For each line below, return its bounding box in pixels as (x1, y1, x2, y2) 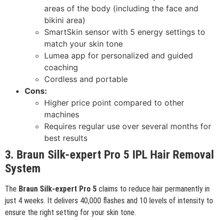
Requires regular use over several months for (44, 121, 211, 131)
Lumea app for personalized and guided (44, 50, 193, 60)
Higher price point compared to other (44, 97, 184, 108)
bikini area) (44, 15, 85, 25)
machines (44, 109, 79, 119)
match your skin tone (44, 38, 123, 49)
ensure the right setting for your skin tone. (5, 207, 136, 217)
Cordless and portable (44, 74, 128, 84)
